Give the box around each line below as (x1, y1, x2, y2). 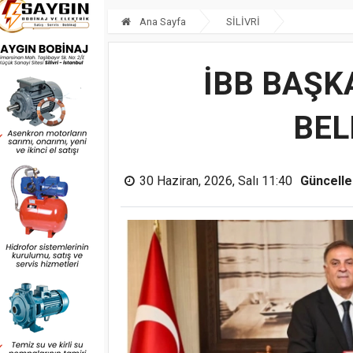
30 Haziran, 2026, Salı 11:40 (139, 173, 292, 188)
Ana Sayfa (137, 15, 186, 28)
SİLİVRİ (226, 15, 260, 28)
